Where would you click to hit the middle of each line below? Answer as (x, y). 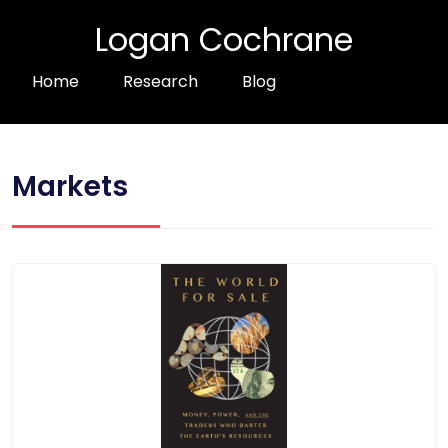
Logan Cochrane (224, 39)
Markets (70, 187)
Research (160, 81)
